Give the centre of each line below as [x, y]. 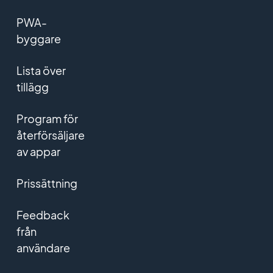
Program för [47, 119]
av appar [38, 152]
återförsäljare [50, 135]
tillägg [32, 87]
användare [43, 248]
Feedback [43, 215]
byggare [38, 39]
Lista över [41, 71]
